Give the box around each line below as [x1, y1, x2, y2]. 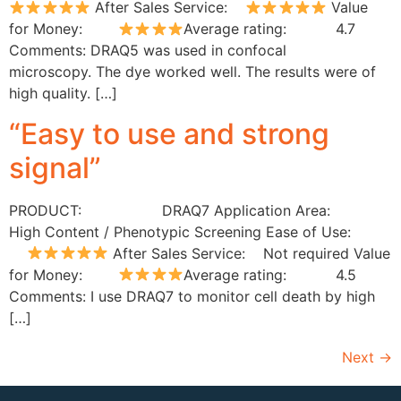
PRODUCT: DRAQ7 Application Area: [9, 200, 362, 219]
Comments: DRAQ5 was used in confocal [9, 41, 286, 60]
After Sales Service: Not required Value [108, 243, 391, 262]
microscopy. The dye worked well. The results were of [9, 63, 376, 81]
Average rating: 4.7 [183, 20, 355, 38]
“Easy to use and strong [9, 115, 329, 151]
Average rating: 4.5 [183, 265, 356, 284]
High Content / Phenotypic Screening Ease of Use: [9, 222, 391, 241]
